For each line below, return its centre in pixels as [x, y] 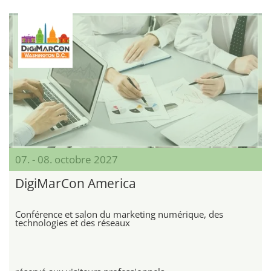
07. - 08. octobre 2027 [67, 159]
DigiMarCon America [76, 183]
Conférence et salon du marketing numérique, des [119, 214]
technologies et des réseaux [73, 222]
